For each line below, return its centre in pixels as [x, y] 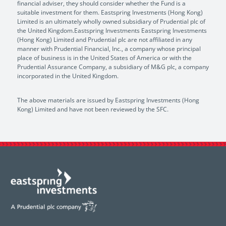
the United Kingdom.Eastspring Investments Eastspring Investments [112, 31]
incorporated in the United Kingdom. [68, 76]
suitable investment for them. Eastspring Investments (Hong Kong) [110, 13]
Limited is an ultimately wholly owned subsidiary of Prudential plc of [111, 22]
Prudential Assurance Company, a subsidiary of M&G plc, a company [113, 67]
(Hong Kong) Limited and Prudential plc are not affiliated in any [105, 40]
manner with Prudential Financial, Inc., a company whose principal [109, 49]
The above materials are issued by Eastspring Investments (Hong [108, 100]
